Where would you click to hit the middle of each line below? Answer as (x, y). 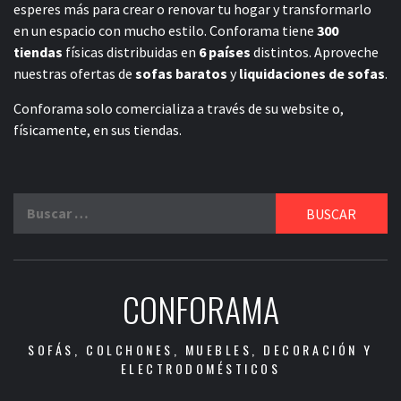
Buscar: (37, 204)
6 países (225, 52)
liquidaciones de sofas (312, 74)
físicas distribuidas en (131, 52)
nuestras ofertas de (74, 74)
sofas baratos (181, 74)
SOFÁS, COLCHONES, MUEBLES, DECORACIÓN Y (200, 350)
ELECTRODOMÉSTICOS (200, 369)
